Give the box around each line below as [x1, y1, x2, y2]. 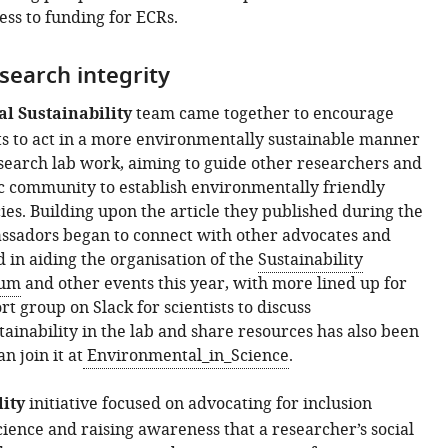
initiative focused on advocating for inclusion [24, 392, 372, 416]
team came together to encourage [131, 102, 394, 126]
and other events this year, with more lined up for [20, 272, 407, 296]
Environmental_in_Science [82, 344, 289, 368]
